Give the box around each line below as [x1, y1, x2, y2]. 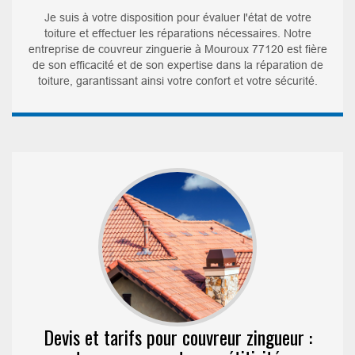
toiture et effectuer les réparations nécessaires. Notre [44, 26, 311, 40]
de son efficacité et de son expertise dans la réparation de [32, 58, 323, 71]
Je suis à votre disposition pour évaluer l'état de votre [44, 10, 311, 24]
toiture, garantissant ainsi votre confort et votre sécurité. [37, 74, 318, 87]
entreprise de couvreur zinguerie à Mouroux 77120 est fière [28, 42, 327, 55]
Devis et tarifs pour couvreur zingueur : [43, 322, 312, 351]
